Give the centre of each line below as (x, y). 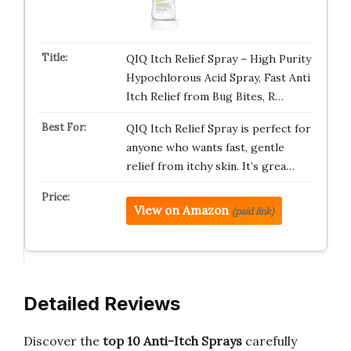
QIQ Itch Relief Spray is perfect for (218, 128)
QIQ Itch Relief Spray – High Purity (218, 59)
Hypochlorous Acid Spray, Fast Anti (218, 78)
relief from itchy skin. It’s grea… (210, 166)
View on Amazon (181, 210)
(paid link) (253, 211)
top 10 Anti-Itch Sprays (172, 341)
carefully (270, 341)
